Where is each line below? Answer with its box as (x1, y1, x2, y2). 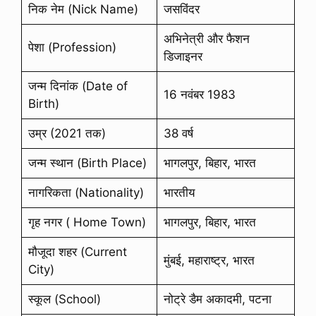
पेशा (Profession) (28, 39, 116, 54)
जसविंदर (163, 1, 200, 16)
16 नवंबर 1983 (163, 87, 236, 102)
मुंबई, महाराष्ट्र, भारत (163, 253, 255, 267)
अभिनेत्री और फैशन (163, 31, 250, 46)
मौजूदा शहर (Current (28, 244, 127, 259)
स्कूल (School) (28, 291, 101, 306)
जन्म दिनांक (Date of (28, 78, 128, 93)
